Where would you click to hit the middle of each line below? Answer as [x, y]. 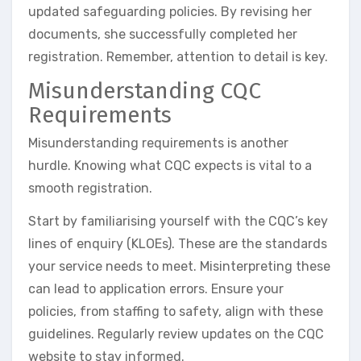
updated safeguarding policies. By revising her [170, 11]
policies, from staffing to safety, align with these [176, 312]
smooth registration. [90, 189]
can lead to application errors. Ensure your [156, 289]
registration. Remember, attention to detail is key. [178, 56]
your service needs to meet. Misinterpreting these [179, 267]
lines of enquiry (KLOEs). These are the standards [178, 244]
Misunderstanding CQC [145, 90]
